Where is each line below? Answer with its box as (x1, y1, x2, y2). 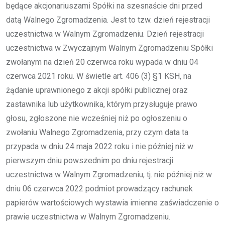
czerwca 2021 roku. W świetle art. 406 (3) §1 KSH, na (6, 71, 191, 81)
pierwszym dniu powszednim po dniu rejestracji (6, 155, 173, 165)
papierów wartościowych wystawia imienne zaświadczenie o (6, 197, 219, 207)
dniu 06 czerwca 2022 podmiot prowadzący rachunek (6, 183, 193, 193)
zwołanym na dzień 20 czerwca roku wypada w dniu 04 (6, 57, 198, 67)
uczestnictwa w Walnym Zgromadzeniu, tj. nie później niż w (6, 169, 212, 179)
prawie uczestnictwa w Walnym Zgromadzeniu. (6, 211, 170, 221)
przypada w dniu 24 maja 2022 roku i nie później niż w (6, 141, 193, 151)
